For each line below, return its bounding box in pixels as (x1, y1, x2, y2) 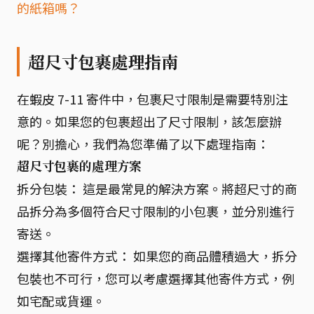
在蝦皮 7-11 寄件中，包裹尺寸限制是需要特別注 (17, 89, 288, 108)
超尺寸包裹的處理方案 (17, 157, 142, 175)
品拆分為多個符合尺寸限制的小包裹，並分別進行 (17, 201, 294, 220)
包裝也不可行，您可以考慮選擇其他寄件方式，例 (17, 268, 294, 287)
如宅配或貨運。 (17, 291, 105, 310)
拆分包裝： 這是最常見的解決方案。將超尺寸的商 (17, 179, 297, 198)
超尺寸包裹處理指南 (28, 50, 178, 73)
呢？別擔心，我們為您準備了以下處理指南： (17, 134, 269, 153)
